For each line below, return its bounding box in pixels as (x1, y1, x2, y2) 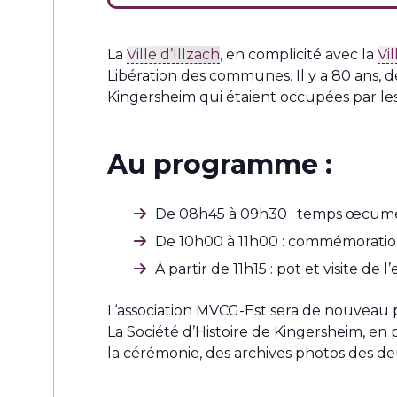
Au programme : (107, 148, 332, 181)
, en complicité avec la (220, 46, 378, 63)
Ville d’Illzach (127, 46, 220, 63)
